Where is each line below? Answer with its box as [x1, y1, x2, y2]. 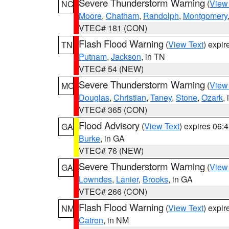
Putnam [79, 51, 107, 62]
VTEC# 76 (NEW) [79, 145, 144, 156]
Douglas [79, 91, 109, 103]
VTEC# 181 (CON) [79, 22, 147, 34]
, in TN [141, 51, 165, 62]
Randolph [143, 10, 179, 21]
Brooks [143, 173, 168, 185]
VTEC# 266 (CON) [79, 186, 147, 197]
